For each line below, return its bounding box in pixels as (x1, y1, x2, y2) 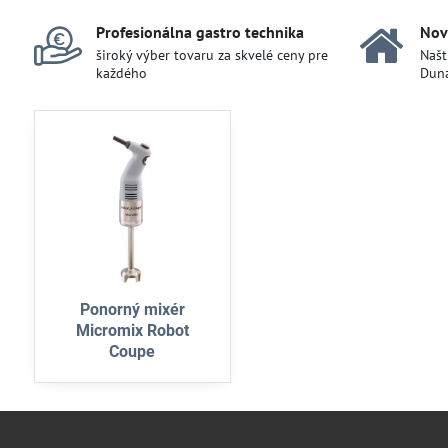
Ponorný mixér (79, 299, 185, 319)
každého (95, 64, 147, 82)
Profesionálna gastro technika (95, 22, 304, 42)
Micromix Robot (75, 320, 189, 340)
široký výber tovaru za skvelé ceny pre (95, 46, 328, 64)
